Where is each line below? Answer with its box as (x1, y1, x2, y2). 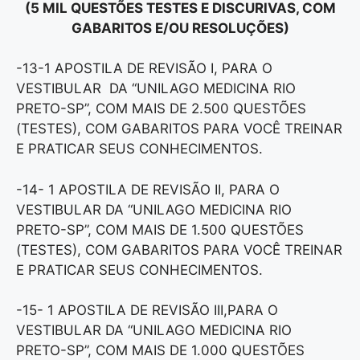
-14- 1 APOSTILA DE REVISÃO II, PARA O (16, 181, 280, 198)
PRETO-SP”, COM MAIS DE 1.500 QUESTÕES (16, 221, 304, 238)
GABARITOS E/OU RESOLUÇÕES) (71, 19, 289, 36)
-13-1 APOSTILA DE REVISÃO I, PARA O (16, 60, 272, 77)
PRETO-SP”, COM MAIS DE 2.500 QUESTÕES (16, 100, 306, 117)
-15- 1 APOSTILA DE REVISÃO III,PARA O (16, 302, 278, 319)
